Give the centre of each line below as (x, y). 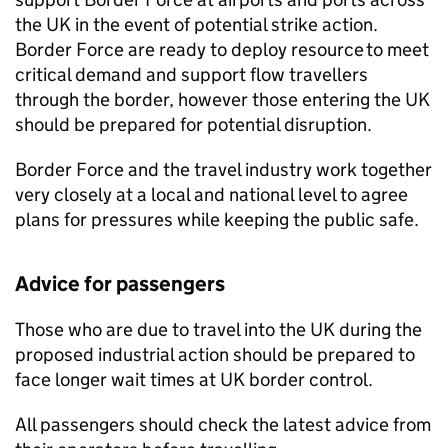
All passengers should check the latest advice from (223, 424)
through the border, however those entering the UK (222, 99)
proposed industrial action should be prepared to (215, 354)
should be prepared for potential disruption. (193, 124)
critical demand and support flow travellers (191, 74)
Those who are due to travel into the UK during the (218, 329)
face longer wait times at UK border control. (194, 379)
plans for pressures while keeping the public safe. (217, 219)
